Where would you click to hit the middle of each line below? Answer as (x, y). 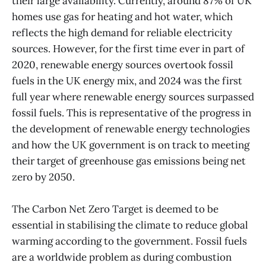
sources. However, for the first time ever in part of (128, 48)
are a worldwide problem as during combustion (122, 257)
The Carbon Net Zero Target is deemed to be (115, 209)
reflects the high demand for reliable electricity (122, 32)
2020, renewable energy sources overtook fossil (123, 64)
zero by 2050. (43, 177)
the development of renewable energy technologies (131, 129)
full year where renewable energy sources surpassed (133, 96)
